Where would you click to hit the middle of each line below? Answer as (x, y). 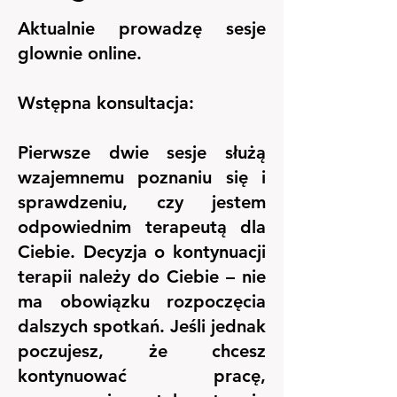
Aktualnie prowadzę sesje (142, 28)
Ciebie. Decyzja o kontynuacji (142, 252)
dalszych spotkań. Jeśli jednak (142, 326)
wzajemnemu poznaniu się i (142, 177)
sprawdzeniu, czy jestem (142, 202)
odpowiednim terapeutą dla (142, 227)
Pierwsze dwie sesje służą (142, 152)
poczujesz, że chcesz (142, 351)
